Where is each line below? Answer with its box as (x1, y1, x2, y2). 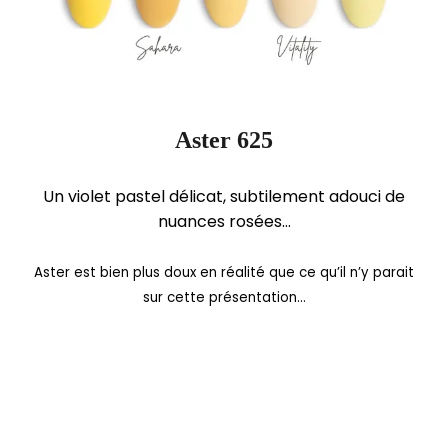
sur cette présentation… (142, 287, 306, 307)
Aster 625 (175, 126, 273, 153)
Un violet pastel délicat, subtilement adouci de (43, 184, 405, 208)
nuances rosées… (157, 209, 291, 233)
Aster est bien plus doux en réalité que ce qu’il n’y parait (34, 262, 414, 282)
